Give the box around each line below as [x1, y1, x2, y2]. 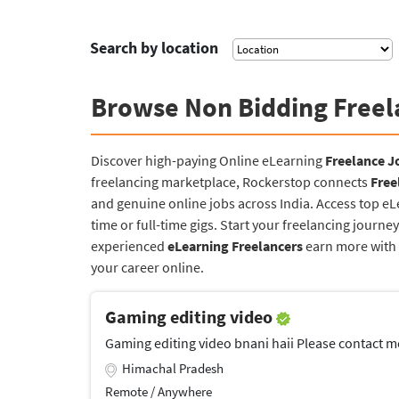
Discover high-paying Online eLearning [91, 151, 325, 169]
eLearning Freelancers [167, 237, 303, 255]
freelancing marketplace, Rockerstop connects [91, 173, 370, 191]
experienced [91, 237, 167, 255]
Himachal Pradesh [122, 360, 224, 377]
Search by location [90, 37, 229, 58]
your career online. [91, 258, 204, 276]
